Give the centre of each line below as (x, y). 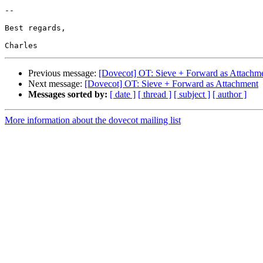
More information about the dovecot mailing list (93, 120)
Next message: (56, 84)
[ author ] (230, 95)
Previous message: (63, 73)
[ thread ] (155, 95)
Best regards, (35, 28)
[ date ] (123, 95)
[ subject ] (192, 95)
